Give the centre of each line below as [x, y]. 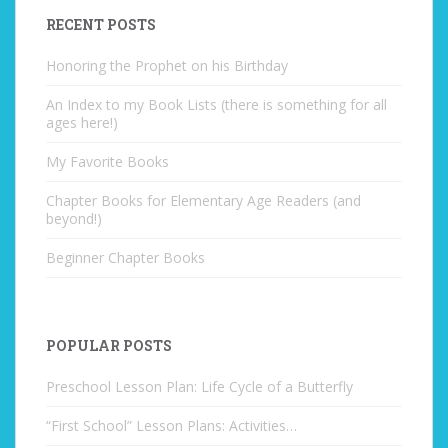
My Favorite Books [107, 161]
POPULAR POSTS [109, 345]
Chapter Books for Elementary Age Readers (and [203, 200]
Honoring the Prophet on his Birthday [167, 65]
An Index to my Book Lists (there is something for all [216, 104]
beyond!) [74, 218]
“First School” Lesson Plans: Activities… [171, 425]
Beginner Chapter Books [125, 257]
